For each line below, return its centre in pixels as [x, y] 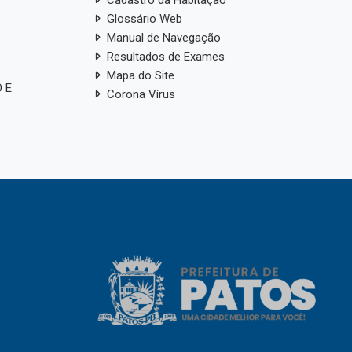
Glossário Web [144, 18]
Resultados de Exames [165, 56]
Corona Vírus [141, 94]
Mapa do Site [140, 75]
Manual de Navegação [163, 37]
